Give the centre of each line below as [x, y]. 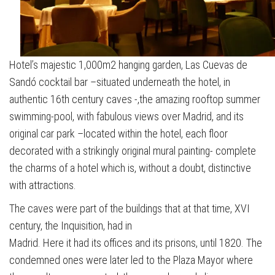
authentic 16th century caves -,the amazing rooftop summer [135, 99]
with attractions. [43, 185]
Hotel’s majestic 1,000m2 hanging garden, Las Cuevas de [128, 64]
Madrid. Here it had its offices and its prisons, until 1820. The [136, 242]
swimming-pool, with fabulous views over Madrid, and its [126, 116]
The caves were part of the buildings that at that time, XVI [130, 208]
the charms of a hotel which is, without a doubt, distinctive [130, 168]
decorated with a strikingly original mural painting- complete [133, 150]
